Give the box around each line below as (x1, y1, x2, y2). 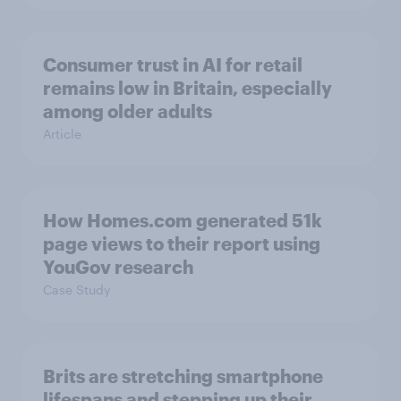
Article (43, 126, 81, 142)
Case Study (43, 282, 110, 298)
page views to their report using (43, 233, 320, 255)
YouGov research (43, 256, 193, 278)
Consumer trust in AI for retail (43, 54, 303, 76)
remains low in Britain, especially (43, 77, 332, 99)
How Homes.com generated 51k (43, 209, 322, 232)
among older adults (43, 100, 212, 123)
